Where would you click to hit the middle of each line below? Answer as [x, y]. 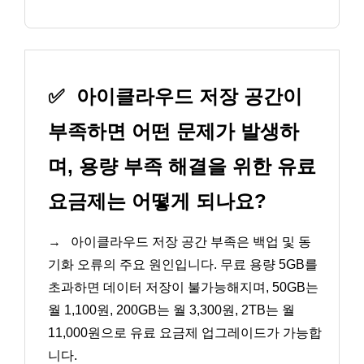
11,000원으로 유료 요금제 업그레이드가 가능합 [185, 332]
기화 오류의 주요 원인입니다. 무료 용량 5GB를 [183, 264]
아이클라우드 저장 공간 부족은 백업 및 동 [189, 241]
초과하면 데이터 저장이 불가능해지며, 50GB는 [183, 287]
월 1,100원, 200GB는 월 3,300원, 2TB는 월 [171, 310]
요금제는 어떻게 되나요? [157, 201]
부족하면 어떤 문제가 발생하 [173, 131]
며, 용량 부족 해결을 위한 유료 [182, 166]
